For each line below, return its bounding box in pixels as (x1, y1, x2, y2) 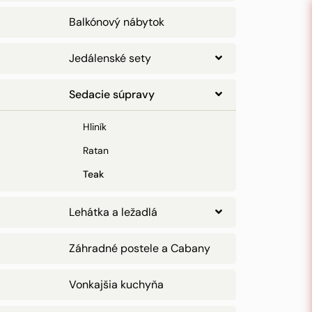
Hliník (83, 120, 107, 133)
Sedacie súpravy (69, 87, 155, 102)
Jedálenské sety (69, 51, 151, 65)
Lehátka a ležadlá (69, 205, 157, 219)
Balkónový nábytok (69, 15, 164, 29)
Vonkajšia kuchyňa (69, 277, 164, 292)
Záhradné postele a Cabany (69, 241, 210, 256)
